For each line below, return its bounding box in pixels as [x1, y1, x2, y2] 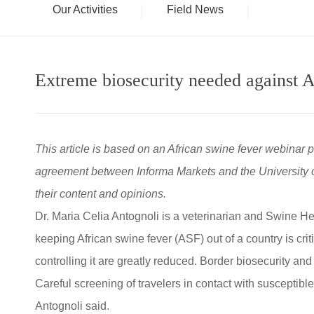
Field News [167, 4, 224, 15]
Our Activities [53, 4, 118, 15]
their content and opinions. [35, 188, 167, 200]
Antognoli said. [35, 300, 110, 312]
